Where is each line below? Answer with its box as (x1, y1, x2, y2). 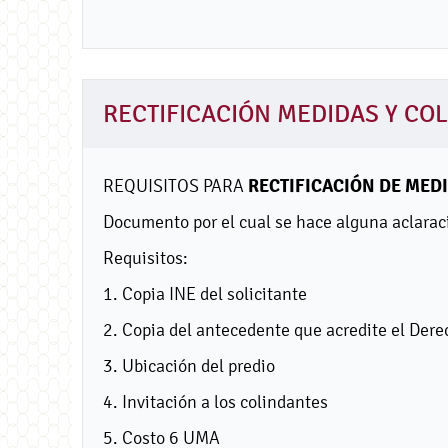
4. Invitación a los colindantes (103, 390, 328, 412)
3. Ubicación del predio (103, 354, 275, 376)
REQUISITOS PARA (103, 174, 248, 196)
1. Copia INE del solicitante (103, 282, 307, 304)
